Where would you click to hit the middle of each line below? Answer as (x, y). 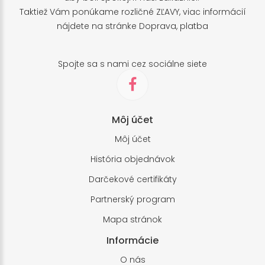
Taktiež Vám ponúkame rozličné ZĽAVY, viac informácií (132, 12)
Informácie (132, 240)
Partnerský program (132, 199)
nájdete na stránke (98, 26)
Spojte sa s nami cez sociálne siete (132, 64)
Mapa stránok (132, 219)
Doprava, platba (174, 26)
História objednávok (132, 159)
